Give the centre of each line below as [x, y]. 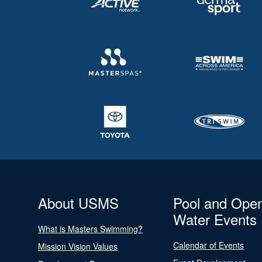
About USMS [78, 203]
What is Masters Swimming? [90, 229]
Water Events [215, 219]
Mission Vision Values [78, 246]
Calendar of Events [209, 245]
